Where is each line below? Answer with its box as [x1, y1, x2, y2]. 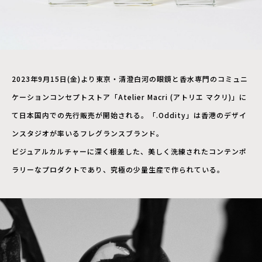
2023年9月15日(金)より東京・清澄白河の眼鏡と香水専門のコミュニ [12, 73, 248, 84]
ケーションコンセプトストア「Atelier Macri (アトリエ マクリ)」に [12, 91, 247, 102]
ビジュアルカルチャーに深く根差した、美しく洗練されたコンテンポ [12, 146, 247, 156]
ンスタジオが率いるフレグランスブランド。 [12, 127, 164, 138]
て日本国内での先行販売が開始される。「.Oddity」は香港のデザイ [12, 109, 247, 120]
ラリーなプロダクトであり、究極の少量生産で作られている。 [12, 164, 225, 174]
